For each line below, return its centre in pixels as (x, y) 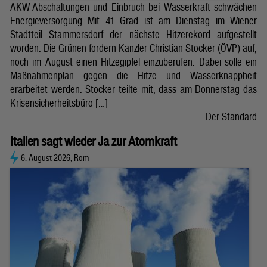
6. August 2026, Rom (55, 158)
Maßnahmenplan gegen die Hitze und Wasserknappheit (133, 75)
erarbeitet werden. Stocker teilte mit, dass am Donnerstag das (133, 89)
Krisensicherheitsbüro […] (59, 103)
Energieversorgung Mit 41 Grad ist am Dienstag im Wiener (133, 20)
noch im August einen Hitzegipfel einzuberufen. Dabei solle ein (133, 61)
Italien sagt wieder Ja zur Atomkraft (94, 141)
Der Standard (231, 116)
